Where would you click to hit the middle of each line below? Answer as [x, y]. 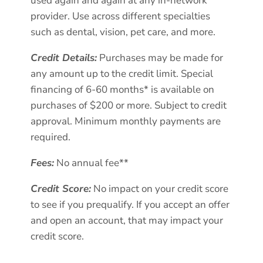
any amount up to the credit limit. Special [122, 74]
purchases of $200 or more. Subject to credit [129, 106]
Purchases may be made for [160, 58]
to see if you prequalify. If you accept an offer [130, 205]
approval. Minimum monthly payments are [126, 122]
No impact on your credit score [160, 189]
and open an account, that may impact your [127, 221]
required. [51, 137]
